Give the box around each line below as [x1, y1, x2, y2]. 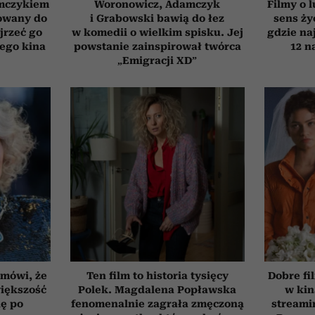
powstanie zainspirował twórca [73, 40, 241, 52]
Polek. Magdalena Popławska [78, 283, 237, 295]
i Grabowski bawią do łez [90, 12, 225, 24]
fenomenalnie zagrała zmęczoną [70, 297, 244, 309]
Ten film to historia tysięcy [86, 269, 229, 281]
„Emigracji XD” [117, 54, 198, 66]
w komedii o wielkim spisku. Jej [71, 26, 243, 38]
